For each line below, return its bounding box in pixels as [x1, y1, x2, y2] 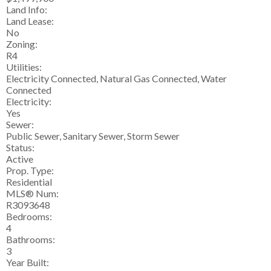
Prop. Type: [6, 165, 54, 177]
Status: [6, 142, 34, 154]
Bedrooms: [6, 211, 52, 223]
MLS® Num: [6, 188, 59, 200]
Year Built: [6, 256, 49, 269]
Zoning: [6, 38, 38, 50]
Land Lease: [6, 15, 54, 27]
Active [6, 153, 33, 165]
